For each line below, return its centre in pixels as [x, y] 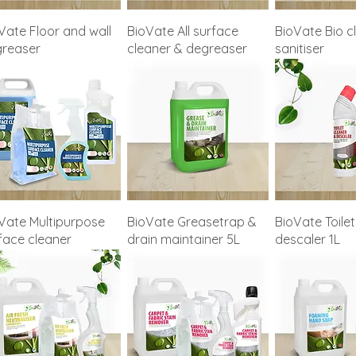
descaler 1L [307, 240]
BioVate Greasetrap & [192, 222]
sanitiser [299, 49]
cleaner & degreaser [187, 49]
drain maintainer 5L [183, 240]
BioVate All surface [182, 31]
